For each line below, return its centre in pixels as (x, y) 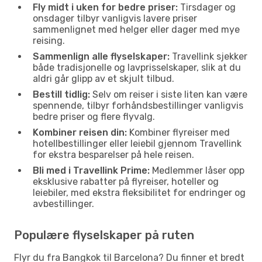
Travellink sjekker (208, 56)
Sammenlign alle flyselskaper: (101, 56)
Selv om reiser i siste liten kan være (169, 94)
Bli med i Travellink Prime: (91, 170)
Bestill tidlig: (61, 94)
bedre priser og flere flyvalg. (94, 116)
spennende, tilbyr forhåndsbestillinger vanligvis (138, 105)
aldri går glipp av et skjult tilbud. (104, 78)
